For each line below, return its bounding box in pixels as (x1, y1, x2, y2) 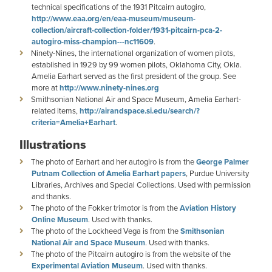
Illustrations (19, 135, 86, 154)
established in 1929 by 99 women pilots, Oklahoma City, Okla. (32, 59, 242, 70)
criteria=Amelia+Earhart (32, 117, 115, 129)
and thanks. (32, 191, 71, 202)
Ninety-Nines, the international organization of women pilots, (31, 47, 235, 59)
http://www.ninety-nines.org (59, 82, 159, 94)
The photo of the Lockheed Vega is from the (31, 225, 180, 237)
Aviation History (180, 202, 236, 214)
